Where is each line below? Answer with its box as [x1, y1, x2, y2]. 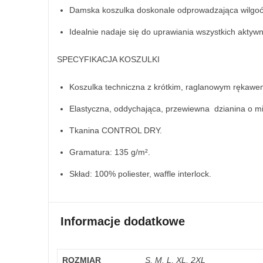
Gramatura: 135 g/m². [69, 147, 150, 157]
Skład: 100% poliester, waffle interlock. [69, 168, 211, 178]
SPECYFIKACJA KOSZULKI [57, 55, 160, 65]
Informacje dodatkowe [60, 215, 185, 228]
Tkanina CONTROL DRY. [69, 125, 162, 135]
